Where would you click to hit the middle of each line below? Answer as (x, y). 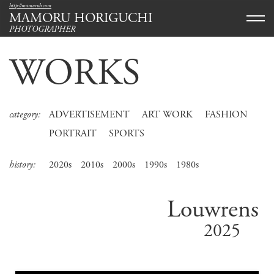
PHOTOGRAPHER (42, 29)
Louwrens (213, 209)
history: (22, 165)
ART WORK (168, 115)
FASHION (227, 115)
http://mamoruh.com (30, 6)
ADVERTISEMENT (90, 115)
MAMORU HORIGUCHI (81, 18)
